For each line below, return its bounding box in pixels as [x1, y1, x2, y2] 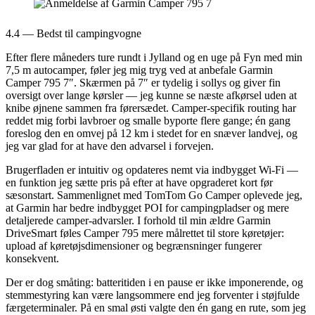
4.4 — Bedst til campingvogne [6, 27, 141, 39]
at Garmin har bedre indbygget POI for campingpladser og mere [6, 201, 289, 214]
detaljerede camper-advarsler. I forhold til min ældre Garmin [6, 214, 271, 226]
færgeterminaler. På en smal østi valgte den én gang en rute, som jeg [6, 301, 306, 314]
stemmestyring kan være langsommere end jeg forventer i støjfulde [6, 288, 300, 301]
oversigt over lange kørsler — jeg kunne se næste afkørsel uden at [6, 89, 297, 101]
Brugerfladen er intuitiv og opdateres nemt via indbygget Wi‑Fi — [6, 163, 298, 176]
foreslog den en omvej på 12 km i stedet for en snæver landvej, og [6, 127, 297, 139]
